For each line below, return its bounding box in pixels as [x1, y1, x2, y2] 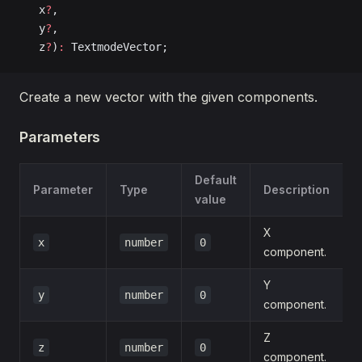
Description [263, 183, 330, 196]
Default [195, 173, 237, 187]
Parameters [19, 128, 101, 145]
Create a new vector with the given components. [19, 89, 318, 105]
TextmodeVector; [65, 40, 168, 53]
